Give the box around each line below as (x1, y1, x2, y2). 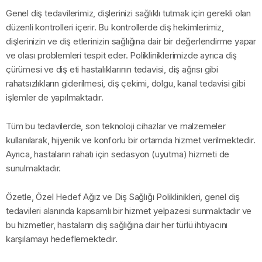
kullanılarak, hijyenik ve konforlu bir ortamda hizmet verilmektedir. (6, 135, 256, 146)
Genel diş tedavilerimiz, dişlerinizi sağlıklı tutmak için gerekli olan (6, 8, 251, 19)
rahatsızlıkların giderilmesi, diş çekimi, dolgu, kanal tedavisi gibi (6, 78, 246, 89)
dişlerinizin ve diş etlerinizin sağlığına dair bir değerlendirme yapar (6, 36, 257, 47)
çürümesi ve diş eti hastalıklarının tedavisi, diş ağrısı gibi (6, 64, 218, 75)
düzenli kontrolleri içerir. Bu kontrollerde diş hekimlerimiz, (6, 22, 224, 33)
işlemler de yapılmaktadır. (6, 92, 104, 104)
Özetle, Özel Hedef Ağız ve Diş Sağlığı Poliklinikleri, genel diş (6, 191, 240, 203)
